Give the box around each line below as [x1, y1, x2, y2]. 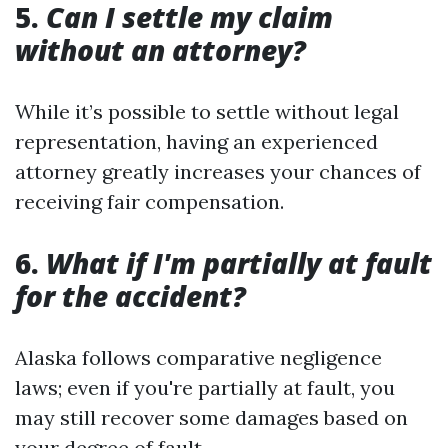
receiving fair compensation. [15, 189, 284, 214]
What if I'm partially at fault [46, 244, 432, 282]
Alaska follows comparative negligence [15, 345, 382, 370]
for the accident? [15, 277, 246, 315]
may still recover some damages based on [15, 405, 408, 430]
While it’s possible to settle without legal [15, 99, 399, 124]
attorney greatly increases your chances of [15, 159, 421, 184]
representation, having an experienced [15, 129, 378, 154]
